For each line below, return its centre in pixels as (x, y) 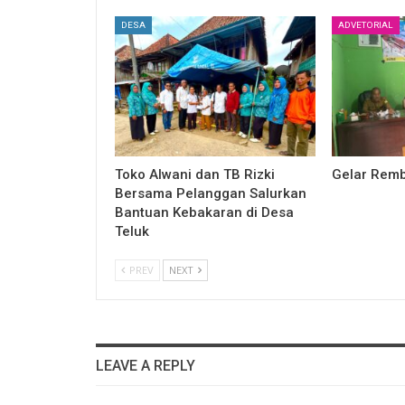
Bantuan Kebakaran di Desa (204, 212)
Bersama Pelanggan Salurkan (211, 193)
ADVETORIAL (365, 24)
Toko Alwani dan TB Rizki (195, 174)
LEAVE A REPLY (146, 365)
